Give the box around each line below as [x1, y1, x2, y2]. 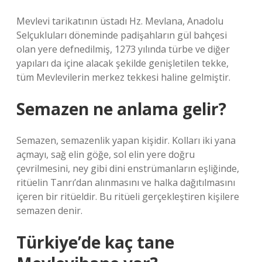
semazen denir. [16, 204, 82, 217]
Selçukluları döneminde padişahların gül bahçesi [16, 29, 227, 42]
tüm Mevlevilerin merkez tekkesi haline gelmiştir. [16, 71, 230, 84]
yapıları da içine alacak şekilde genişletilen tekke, [16, 57, 229, 70]
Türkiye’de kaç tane [16, 231, 174, 253]
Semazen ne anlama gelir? [16, 98, 226, 120]
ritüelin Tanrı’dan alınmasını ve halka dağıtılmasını [16, 176, 235, 189]
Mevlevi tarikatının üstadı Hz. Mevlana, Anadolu [16, 15, 223, 27]
